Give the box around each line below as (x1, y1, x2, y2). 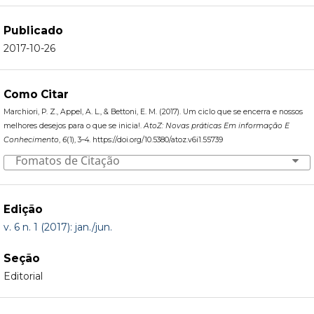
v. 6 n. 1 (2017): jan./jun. (3, 220, 112, 233)
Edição (3, 202, 43, 216)
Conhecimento (3, 135, 59, 145)
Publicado (3, 24, 63, 38)
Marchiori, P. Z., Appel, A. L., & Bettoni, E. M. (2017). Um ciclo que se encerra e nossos (3, 107, 303, 117)
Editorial (3, 269, 43, 282)
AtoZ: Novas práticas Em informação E (143, 121, 289, 131)
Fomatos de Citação (15, 152, 120, 168)
